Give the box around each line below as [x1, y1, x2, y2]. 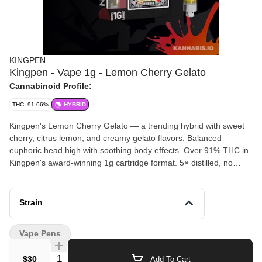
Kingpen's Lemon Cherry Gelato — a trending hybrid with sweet [9, 121, 244, 130]
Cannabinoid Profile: [9, 81, 92, 91]
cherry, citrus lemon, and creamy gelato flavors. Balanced [9, 133, 222, 143]
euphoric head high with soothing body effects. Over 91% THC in [9, 146, 249, 155]
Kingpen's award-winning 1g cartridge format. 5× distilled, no [9, 158, 233, 167]
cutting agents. [9, 170, 64, 180]
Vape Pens [19, 229, 61, 238]
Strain [19, 198, 43, 207]
